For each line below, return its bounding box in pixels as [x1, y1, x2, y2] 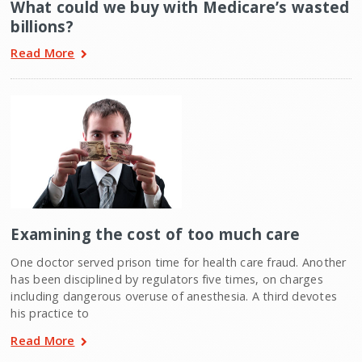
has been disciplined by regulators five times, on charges [11, 271, 323, 288]
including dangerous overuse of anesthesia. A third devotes [11, 288, 337, 305]
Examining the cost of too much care [11, 224, 301, 245]
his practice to [11, 305, 90, 322]
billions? [11, 16, 74, 36]
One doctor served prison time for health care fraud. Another [11, 255, 347, 271]
